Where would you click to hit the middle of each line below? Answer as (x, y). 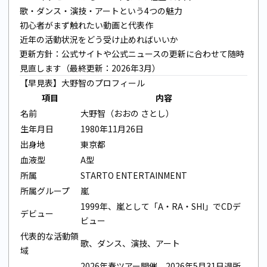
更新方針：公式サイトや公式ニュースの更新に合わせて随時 (132, 53)
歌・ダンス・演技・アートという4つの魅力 (101, 10)
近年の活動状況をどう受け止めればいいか (99, 39)
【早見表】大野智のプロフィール (82, 83)
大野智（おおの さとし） (127, 113)
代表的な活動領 (49, 236)
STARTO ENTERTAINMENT (134, 175)
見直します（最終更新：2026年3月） (90, 68)
